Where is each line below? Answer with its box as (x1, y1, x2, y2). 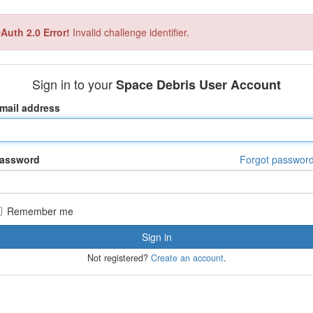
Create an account (150, 252, 224, 264)
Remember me (7, 204, 73, 218)
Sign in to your (32, 75, 116, 93)
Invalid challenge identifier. (70, 25, 189, 39)
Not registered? (87, 252, 151, 264)
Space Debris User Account (116, 75, 281, 94)
